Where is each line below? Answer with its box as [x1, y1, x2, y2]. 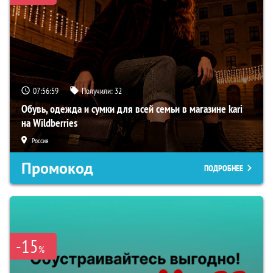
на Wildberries [21, 115, 77, 130]
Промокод [21, 157, 93, 179]
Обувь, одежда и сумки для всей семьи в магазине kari [21, 101, 243, 116]
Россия [32, 135, 49, 145]
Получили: [82, 85, 115, 96]
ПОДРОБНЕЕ [204, 162, 243, 174]
